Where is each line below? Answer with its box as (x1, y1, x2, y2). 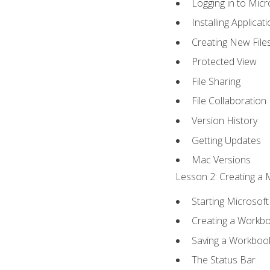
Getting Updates (192, 133, 262, 147)
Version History (192, 113, 258, 127)
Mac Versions (192, 153, 251, 167)
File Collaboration (192, 94, 267, 108)
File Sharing (192, 74, 241, 88)
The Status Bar (192, 253, 256, 267)
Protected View (192, 55, 257, 69)
